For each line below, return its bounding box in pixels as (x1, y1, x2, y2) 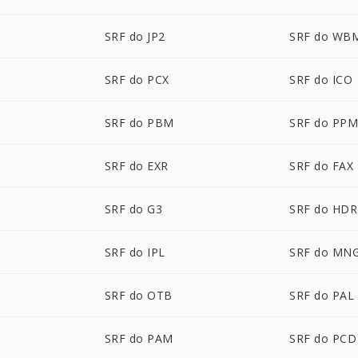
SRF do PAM (104, 331, 173, 346)
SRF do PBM (104, 115, 174, 130)
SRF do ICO (289, 72, 353, 87)
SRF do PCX (104, 72, 169, 87)
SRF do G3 (104, 201, 163, 217)
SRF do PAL (289, 288, 355, 303)
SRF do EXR (104, 158, 169, 173)
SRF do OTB (104, 288, 173, 303)
